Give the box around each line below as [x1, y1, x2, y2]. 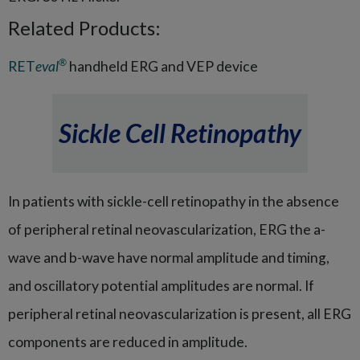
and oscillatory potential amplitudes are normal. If [8, 276, 314, 294]
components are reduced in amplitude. [8, 333, 247, 350]
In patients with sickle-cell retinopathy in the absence [8, 192, 339, 210]
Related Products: [8, 15, 161, 39]
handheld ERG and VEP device [67, 57, 258, 75]
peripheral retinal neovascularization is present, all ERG [8, 305, 351, 322]
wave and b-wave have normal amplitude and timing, [8, 248, 329, 266]
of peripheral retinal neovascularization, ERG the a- [8, 220, 325, 238]
